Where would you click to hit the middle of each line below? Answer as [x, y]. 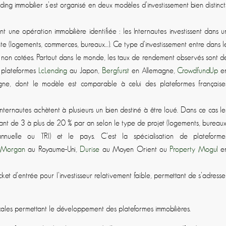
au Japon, [84, 71]
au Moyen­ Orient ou [135, 150]
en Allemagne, [153, 71]
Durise [90, 150]
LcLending [53, 71]
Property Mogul [194, 150]
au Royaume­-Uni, [52, 150]
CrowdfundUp [198, 71]
